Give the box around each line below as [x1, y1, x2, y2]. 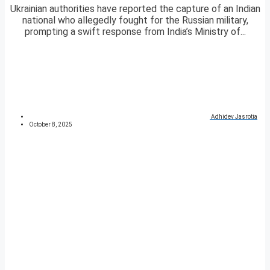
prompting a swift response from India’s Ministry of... [24, 26, 246, 38]
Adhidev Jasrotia [211, 113, 257, 121]
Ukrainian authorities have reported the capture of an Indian [10, 3, 260, 15]
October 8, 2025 [29, 121, 72, 128]
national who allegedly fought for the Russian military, [22, 14, 248, 27]
